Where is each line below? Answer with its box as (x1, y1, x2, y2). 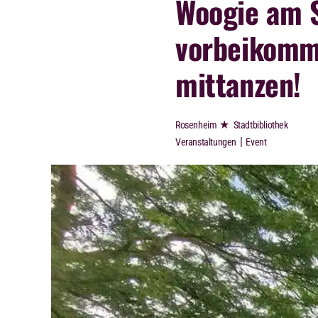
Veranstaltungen (175, 136, 236, 148)
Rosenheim (175, 119, 217, 131)
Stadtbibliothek (233, 119, 288, 131)
